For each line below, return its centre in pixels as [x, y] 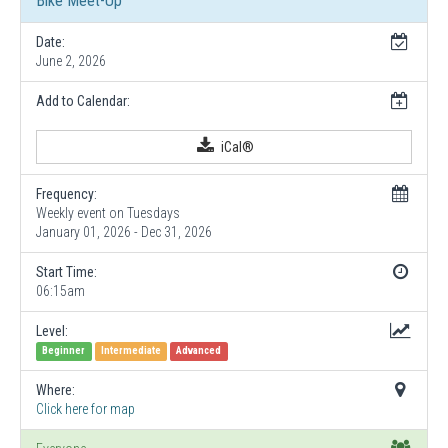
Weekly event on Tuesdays [108, 212]
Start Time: [66, 271]
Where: [55, 389]
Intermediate [130, 351]
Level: [52, 330]
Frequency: [66, 193]
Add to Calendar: [83, 100]
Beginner [64, 351]
